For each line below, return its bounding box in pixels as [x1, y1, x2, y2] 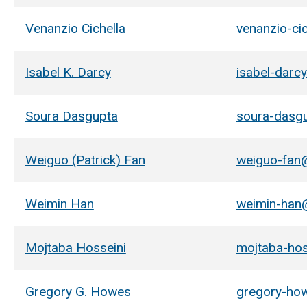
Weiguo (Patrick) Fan [25, 151, 145, 168]
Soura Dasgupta [25, 108, 118, 124]
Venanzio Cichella [25, 20, 125, 36]
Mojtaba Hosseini [25, 239, 126, 256]
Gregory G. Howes [25, 283, 131, 299]
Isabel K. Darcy [25, 64, 111, 80]
